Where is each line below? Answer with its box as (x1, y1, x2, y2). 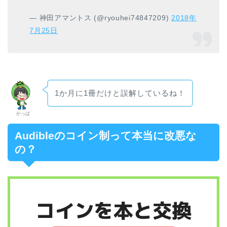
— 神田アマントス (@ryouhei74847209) (29, 14, 172, 22)
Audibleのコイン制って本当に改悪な (15, 129, 197, 141)
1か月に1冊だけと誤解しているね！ (54, 89, 185, 98)
